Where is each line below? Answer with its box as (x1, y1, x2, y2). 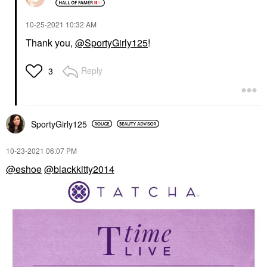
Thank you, (26, 35, 75, 49)
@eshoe (6, 162, 42, 176)
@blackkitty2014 (44, 162, 114, 176)
